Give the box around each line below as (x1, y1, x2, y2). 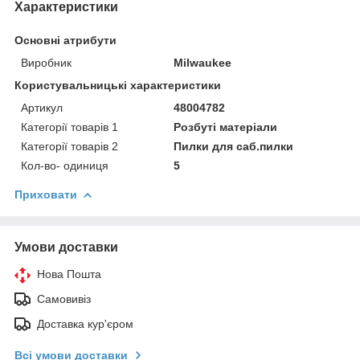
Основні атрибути (14, 34, 117, 47)
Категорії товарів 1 (21, 121, 118, 134)
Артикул (21, 101, 63, 115)
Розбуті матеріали (174, 121, 278, 134)
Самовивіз (37, 292, 91, 306)
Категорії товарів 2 (21, 140, 118, 153)
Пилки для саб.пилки (174, 140, 294, 153)
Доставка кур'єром (37, 317, 133, 331)
